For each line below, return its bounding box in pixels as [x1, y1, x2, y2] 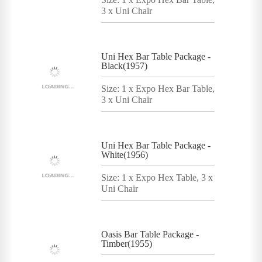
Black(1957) [101, 60, 147, 71]
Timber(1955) [101, 238, 152, 249]
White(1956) [101, 149, 148, 160]
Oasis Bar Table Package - [101, 229, 199, 239]
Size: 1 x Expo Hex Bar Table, [101, 83, 215, 94]
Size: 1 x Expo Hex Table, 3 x [101, 172, 213, 182]
